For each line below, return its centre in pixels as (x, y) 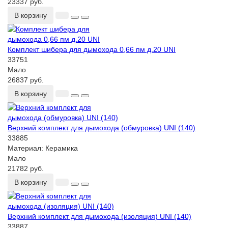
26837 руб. (26, 80)
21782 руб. (26, 169)
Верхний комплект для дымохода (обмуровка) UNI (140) (102, 128)
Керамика (62, 148)
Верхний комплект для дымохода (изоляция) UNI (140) (99, 217)
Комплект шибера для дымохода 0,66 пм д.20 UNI (92, 50)
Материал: (26, 148)
